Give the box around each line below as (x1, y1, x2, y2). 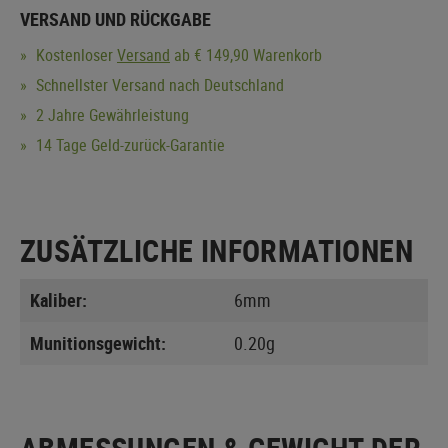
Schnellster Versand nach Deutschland (32, 73, 284, 96)
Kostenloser (32, 43, 117, 66)
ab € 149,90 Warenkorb (170, 43, 322, 66)
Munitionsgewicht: (30, 330, 166, 355)
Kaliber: (30, 287, 87, 312)
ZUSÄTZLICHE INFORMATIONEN (20, 229, 413, 271)
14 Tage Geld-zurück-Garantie (32, 133, 225, 156)
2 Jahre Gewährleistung (32, 103, 189, 126)
